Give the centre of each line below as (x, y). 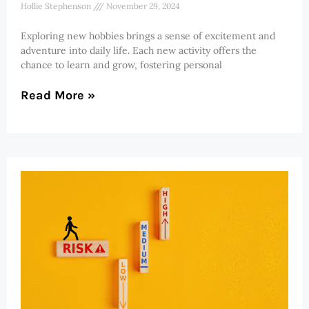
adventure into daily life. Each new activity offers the (139, 50)
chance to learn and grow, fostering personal (121, 64)
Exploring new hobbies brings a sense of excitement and (148, 36)
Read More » (58, 95)
